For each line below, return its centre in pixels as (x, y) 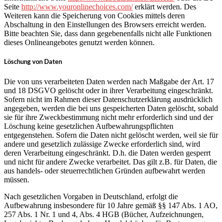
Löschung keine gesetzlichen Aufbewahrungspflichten (89, 126)
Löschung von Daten (33, 62)
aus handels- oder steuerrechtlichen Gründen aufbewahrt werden (105, 171)
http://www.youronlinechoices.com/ (77, 6)
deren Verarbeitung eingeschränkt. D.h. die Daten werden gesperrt (107, 153)
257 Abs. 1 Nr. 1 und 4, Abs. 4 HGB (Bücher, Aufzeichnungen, (104, 215)
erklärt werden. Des (165, 6)
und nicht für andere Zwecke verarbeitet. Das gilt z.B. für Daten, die (111, 162)
